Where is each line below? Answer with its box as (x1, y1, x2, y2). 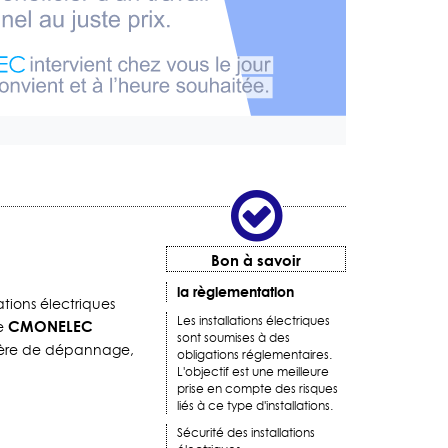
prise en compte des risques (177, 380, 338, 398)
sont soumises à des (177, 329, 290, 347)
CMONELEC (8, 315, 93, 338)
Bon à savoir (211, 249, 301, 272)
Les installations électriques (177, 312, 330, 330)
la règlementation (177, 281, 294, 303)
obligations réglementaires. (177, 346, 332, 364)
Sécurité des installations (177, 424, 315, 442)
